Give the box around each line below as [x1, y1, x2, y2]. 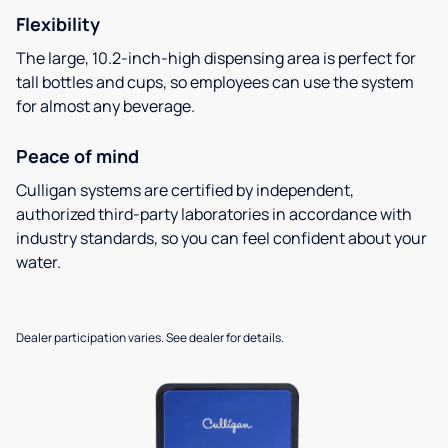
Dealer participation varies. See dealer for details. [16, 328, 284, 346]
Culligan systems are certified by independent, [16, 178, 354, 201]
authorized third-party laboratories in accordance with [16, 202, 412, 225]
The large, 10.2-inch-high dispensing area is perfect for [16, 46, 416, 69]
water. [16, 250, 61, 273]
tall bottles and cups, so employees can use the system [16, 70, 414, 93]
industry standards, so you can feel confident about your [16, 226, 427, 249]
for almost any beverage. [16, 94, 195, 117]
